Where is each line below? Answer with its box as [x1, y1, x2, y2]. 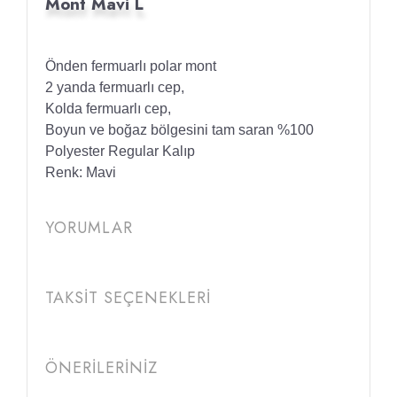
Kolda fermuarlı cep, [45, 101, 171, 116]
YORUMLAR [45, 216, 133, 239]
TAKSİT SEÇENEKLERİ [45, 286, 211, 309]
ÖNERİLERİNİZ [45, 356, 158, 379]
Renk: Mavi [45, 165, 116, 180]
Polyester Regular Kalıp [45, 144, 195, 159]
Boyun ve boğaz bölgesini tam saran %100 [45, 122, 314, 137]
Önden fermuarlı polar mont [45, 58, 216, 74]
